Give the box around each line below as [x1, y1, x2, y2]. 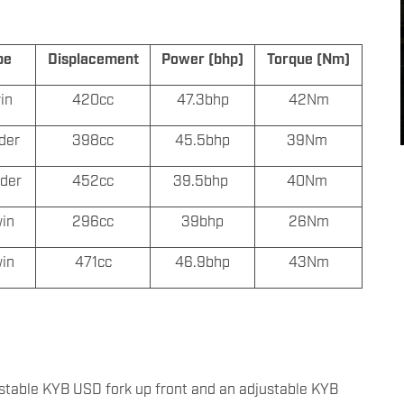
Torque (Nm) [267, 49, 350, 68]
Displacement [47, 49, 139, 68]
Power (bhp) [161, 49, 243, 68]
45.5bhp [175, 130, 230, 149]
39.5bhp [173, 170, 232, 189]
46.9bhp [175, 252, 230, 271]
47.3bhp [176, 89, 229, 108]
